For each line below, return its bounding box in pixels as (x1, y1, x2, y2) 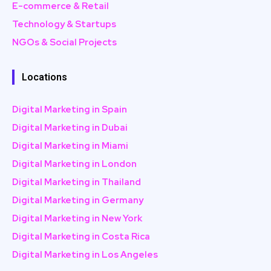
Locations (22, 71, 67, 83)
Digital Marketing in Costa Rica (12, 230, 150, 243)
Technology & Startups (12, 18, 116, 31)
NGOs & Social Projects (12, 36, 117, 49)
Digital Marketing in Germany (12, 194, 143, 207)
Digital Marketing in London (12, 158, 137, 171)
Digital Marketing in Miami (12, 140, 128, 152)
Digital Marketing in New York (12, 212, 142, 225)
